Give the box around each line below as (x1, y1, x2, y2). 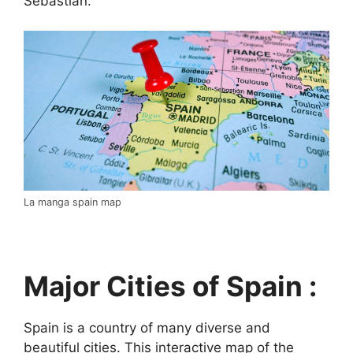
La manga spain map (24, 196, 121, 209)
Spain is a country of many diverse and (24, 320, 270, 336)
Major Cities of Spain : (24, 269, 317, 303)
